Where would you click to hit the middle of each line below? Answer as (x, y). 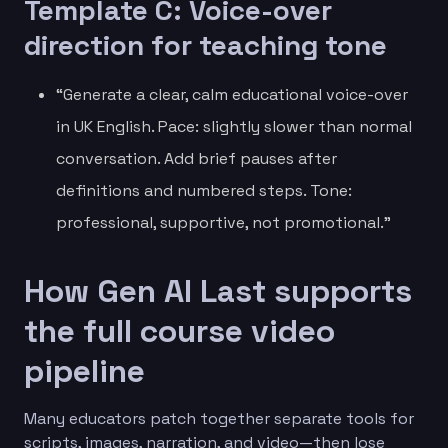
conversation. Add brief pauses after (196, 158)
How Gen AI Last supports (218, 290)
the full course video (179, 330)
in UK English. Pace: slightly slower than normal (234, 126)
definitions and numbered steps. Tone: (204, 190)
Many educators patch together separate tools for (219, 418)
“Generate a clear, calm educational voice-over (232, 94)
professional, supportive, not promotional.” (223, 222)
